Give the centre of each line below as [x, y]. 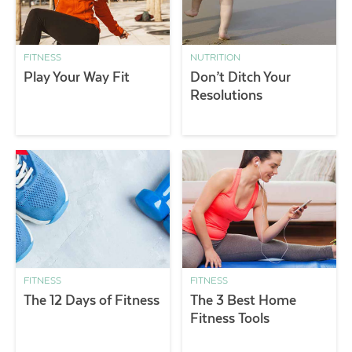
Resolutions [227, 95]
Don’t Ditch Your [241, 77]
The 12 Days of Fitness [92, 300]
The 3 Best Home [244, 300]
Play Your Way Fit [77, 77]
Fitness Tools [230, 318]
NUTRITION [216, 58]
